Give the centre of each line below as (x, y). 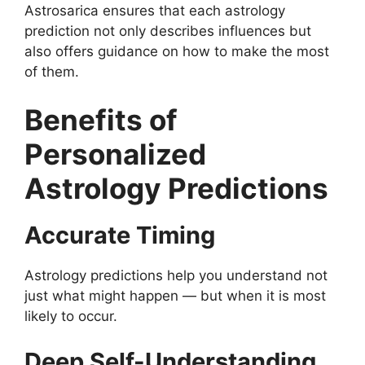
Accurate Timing (120, 235)
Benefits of (101, 120)
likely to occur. (71, 317)
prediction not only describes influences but (168, 31)
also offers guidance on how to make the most (177, 51)
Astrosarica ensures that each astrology (155, 10)
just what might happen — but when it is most (175, 296)
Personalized (115, 154)
